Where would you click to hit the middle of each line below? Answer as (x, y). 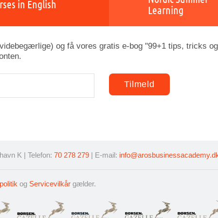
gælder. (83, 184)
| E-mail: (104, 155)
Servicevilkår (50, 184)
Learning (166, 10)
